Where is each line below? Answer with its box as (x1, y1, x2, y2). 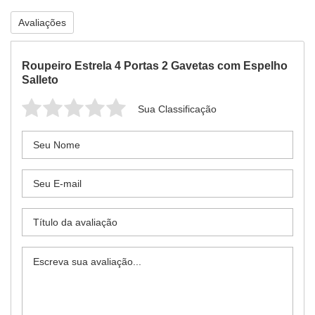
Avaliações (18, 17, 66, 29)
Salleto (22, 74, 58, 86)
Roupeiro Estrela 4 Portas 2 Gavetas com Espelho (22, 60, 288, 72)
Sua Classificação (138, 103, 217, 115)
